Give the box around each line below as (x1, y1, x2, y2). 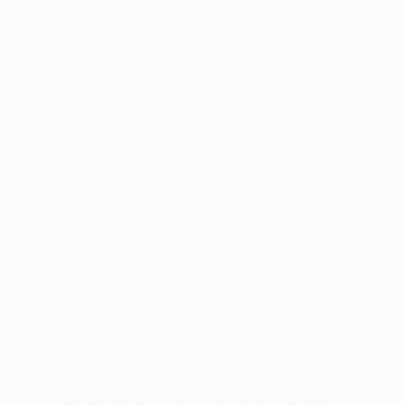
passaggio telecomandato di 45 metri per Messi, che (22, 307, 362, 328)
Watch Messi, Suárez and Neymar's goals (22, 87, 257, 105)
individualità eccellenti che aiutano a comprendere (22, 5, 358, 26)
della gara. (22, 249, 90, 270)
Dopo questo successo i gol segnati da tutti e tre (22, 119, 336, 140)
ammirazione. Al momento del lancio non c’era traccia (22, 351, 375, 372)
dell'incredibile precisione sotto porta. (22, 49, 269, 70)
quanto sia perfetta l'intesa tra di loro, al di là (22, 27, 311, 48)
